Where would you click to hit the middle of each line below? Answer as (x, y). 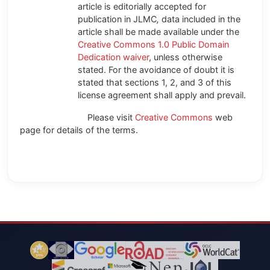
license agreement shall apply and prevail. (162, 95)
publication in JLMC (117, 19)
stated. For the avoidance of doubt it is (156, 70)
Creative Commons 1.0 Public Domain (153, 45)
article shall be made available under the (159, 32)
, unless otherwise (186, 57)
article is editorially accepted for (142, 7)
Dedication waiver (113, 57)
